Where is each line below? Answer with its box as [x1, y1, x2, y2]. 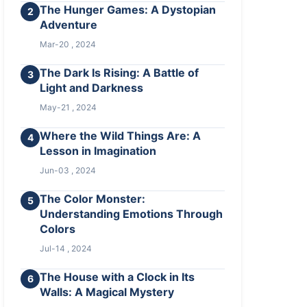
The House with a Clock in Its [40, 270, 195, 284]
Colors [40, 222, 76, 236]
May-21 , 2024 [40, 102, 97, 112]
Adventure [40, 18, 98, 32]
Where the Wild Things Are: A [40, 129, 201, 143]
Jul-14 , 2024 [40, 243, 93, 254]
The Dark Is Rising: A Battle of [40, 66, 199, 79]
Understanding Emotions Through [40, 207, 223, 221]
